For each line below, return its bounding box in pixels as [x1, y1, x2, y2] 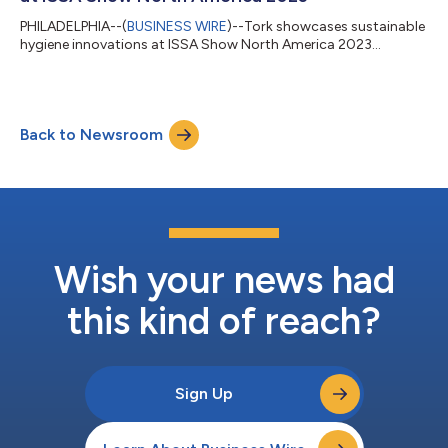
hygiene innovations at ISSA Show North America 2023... [20, 35, 381, 53]
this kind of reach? [67, 297, 381, 344]
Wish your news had [53, 256, 395, 303]
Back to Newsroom [20, 124, 163, 144]
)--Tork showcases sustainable [227, 17, 425, 35]
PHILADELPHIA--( [20, 17, 127, 35]
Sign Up [175, 383, 233, 403]
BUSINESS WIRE [127, 17, 227, 35]
